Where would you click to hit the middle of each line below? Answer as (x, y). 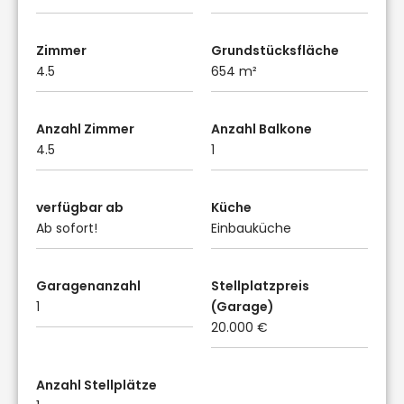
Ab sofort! (67, 228)
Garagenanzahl (88, 285)
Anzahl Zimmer (85, 129)
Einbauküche (251, 228)
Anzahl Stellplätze (96, 385)
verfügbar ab (80, 207)
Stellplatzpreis (260, 285)
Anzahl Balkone (262, 129)
